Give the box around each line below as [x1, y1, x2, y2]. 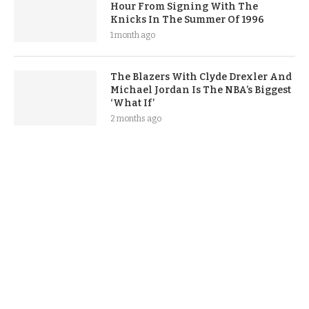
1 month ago [110, 30, 155, 41]
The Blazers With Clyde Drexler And [110, 71, 292, 83]
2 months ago [110, 114, 161, 124]
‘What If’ [110, 97, 154, 110]
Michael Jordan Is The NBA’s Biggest [110, 84, 291, 97]
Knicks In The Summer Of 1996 [110, 14, 264, 26]
